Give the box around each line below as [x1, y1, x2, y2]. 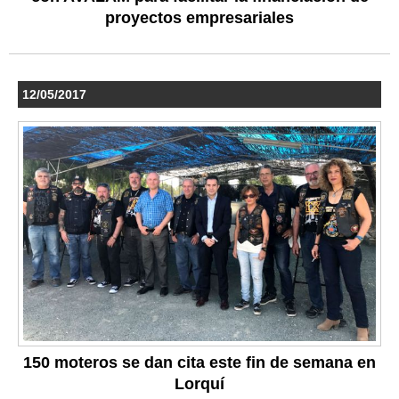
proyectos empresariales [105, 8, 294, 27]
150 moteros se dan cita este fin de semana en [23, 354, 376, 372]
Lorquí [175, 375, 224, 394]
